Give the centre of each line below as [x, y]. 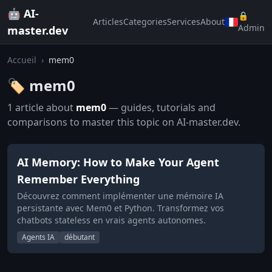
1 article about [42, 107]
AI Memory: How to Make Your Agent [118, 162]
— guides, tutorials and [161, 107]
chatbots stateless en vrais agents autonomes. [111, 220]
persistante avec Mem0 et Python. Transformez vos [121, 208]
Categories [145, 22]
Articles [108, 22]
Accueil [22, 60]
